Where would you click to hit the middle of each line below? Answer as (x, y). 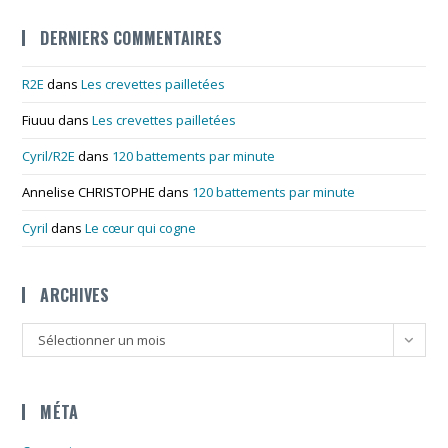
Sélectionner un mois (102, 339)
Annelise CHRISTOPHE (89, 191)
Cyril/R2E (49, 155)
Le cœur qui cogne (141, 227)
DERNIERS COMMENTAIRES (131, 37)
